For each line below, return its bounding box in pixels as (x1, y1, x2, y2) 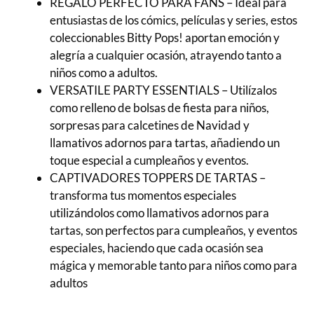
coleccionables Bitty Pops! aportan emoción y (50, 30, 280, 45)
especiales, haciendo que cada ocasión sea (50, 240, 264, 255)
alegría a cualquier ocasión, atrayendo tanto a (50, 48, 282, 62)
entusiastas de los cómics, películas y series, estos (50, 13, 297, 27)
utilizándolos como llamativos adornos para (50, 205, 269, 220)
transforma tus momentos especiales (50, 188, 236, 203)
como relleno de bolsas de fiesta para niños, (50, 100, 269, 115)
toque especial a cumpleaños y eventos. (50, 153, 249, 168)
